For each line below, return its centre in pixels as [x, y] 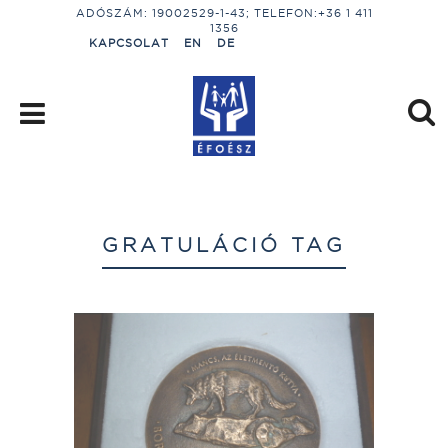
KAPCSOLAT [129, 43]
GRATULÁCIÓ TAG [224, 244]
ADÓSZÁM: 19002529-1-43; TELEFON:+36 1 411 [224, 13]
